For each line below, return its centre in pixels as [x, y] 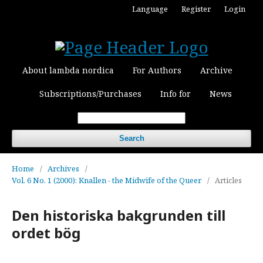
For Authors [157, 70]
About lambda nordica [68, 70]
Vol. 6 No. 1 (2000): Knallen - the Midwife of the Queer [107, 180]
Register [196, 9]
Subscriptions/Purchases [90, 94]
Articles [228, 180]
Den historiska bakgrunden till [119, 215]
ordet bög [46, 233]
